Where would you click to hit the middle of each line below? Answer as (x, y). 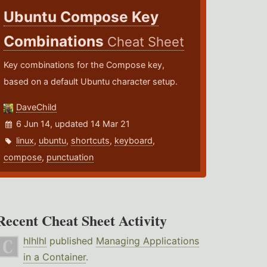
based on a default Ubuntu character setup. (91, 82)
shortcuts (91, 141)
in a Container (54, 257)
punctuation (70, 157)
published (71, 241)
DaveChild (37, 107)
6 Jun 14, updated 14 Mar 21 (73, 124)
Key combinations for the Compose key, (84, 65)
